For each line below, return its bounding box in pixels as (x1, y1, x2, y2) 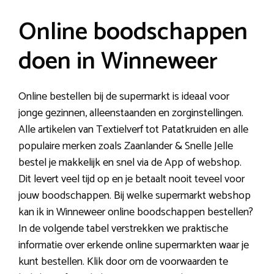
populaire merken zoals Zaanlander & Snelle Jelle (18, 136, 233, 155)
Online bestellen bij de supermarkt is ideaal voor (18, 87, 229, 106)
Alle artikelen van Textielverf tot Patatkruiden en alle (18, 120, 248, 139)
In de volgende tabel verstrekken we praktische (18, 219, 228, 238)
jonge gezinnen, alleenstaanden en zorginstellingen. (18, 103, 243, 122)
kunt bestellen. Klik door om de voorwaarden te (18, 252, 228, 271)
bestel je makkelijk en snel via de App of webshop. (18, 153, 242, 172)
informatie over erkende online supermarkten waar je (18, 235, 249, 254)
